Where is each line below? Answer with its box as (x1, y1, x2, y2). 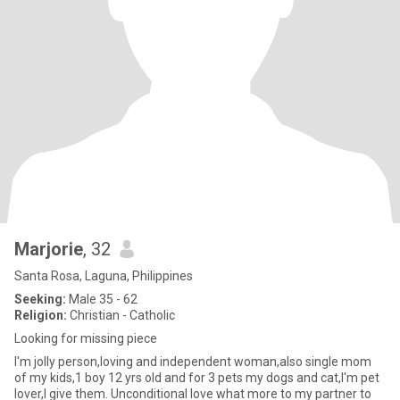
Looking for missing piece (14, 331, 157, 346)
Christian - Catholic (67, 308, 175, 322)
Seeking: (14, 292, 66, 306)
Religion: (14, 308, 67, 322)
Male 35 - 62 (66, 292, 137, 306)
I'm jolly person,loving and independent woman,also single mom (14, 354, 371, 369)
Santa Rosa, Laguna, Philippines (14, 269, 193, 283)
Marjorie (14, 238, 83, 260)
